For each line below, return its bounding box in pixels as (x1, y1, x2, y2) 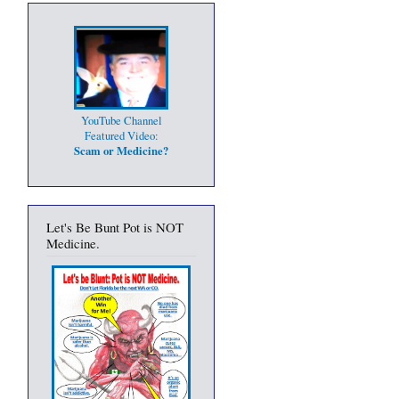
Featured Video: (84, 128, 159, 144)
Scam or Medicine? (74, 142, 168, 159)
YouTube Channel (80, 113, 162, 129)
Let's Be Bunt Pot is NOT (46, 217, 183, 236)
